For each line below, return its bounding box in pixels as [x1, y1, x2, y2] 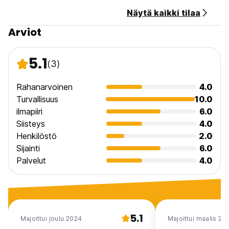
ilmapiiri [16, 106, 42, 117]
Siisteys [16, 119, 45, 129]
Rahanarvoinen [16, 82, 73, 92]
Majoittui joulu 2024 [20, 214, 82, 222]
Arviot [8, 25, 41, 39]
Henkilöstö [16, 131, 57, 141]
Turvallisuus [16, 94, 58, 104]
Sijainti [16, 143, 40, 153]
